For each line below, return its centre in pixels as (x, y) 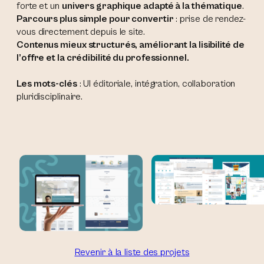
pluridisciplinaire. (50, 97)
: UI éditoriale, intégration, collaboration (156, 84)
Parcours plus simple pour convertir (95, 19)
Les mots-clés (47, 84)
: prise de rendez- (209, 19)
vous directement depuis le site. (81, 32)
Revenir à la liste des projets (132, 253)
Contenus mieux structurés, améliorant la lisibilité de (131, 45)
